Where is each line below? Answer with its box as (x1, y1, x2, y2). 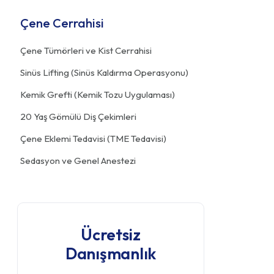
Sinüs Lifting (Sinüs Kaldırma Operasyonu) (20, 67, 188, 78)
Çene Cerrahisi (20, 15, 104, 31)
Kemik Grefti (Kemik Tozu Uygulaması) (20, 89, 175, 100)
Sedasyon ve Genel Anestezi (20, 155, 136, 166)
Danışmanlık (65, 243, 157, 264)
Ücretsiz (81, 224, 141, 245)
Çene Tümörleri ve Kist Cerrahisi (20, 45, 152, 56)
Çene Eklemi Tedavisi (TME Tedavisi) (20, 133, 166, 144)
